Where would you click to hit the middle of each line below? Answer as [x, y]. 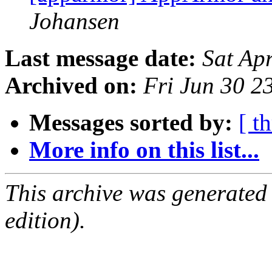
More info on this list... [144, 150]
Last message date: [100, 58]
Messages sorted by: [131, 123]
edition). [45, 220]
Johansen [74, 21]
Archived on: [71, 86]
